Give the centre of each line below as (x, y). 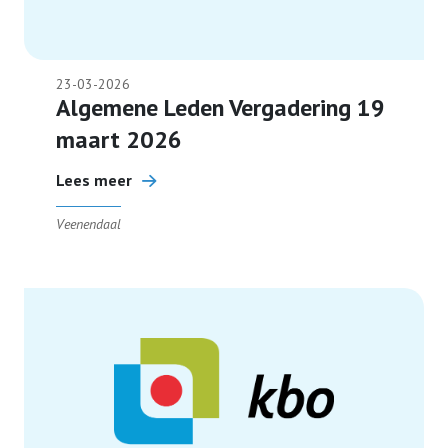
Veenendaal (88, 224)
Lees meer (94, 180)
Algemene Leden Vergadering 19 (220, 107)
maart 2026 (119, 139)
